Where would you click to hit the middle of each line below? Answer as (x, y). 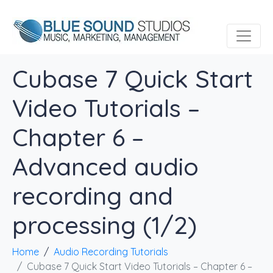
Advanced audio (105, 166)
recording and (93, 196)
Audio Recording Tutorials (111, 252)
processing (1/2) (105, 225)
